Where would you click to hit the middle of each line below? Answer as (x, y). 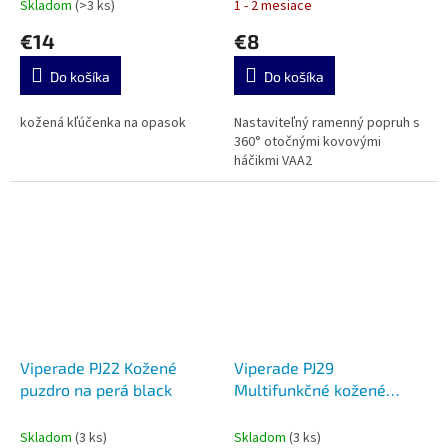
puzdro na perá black (96, 389)
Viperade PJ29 (284, 367)
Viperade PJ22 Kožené (98, 367)
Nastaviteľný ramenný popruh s (327, 122)
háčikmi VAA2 (273, 160)
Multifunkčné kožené (310, 389)
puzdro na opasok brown (323, 411)
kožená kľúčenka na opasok (103, 122)
